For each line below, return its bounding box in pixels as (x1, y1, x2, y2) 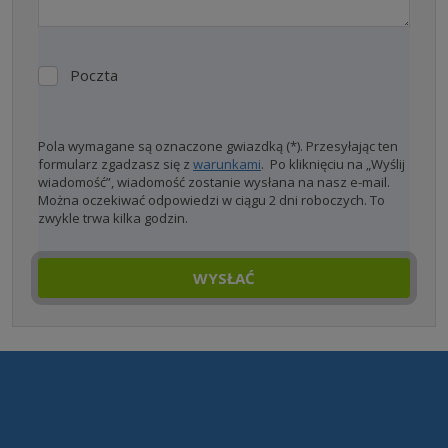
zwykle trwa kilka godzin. (38, 209, 188, 227)
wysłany (49, 393, 126, 418)
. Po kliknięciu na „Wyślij (261, 155, 405, 173)
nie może (49, 331, 134, 356)
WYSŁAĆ (193, 268, 255, 288)
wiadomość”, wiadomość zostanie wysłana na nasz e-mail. (38, 173, 390, 191)
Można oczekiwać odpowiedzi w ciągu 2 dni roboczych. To (38, 191, 385, 209)
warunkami (193, 155, 261, 173)
